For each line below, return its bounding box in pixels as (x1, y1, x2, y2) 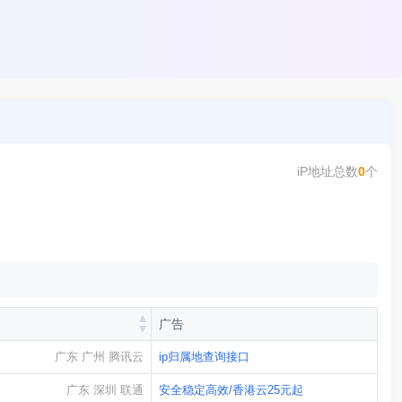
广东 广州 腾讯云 (55, 350, 144, 364)
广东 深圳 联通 (66, 383, 144, 398)
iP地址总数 (297, 163, 358, 179)
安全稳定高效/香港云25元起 (159, 383, 303, 398)
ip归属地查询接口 (159, 350, 249, 364)
